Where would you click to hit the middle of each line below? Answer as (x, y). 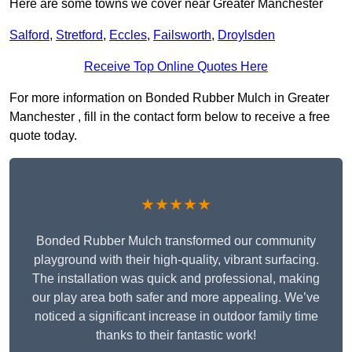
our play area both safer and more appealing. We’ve (176, 298)
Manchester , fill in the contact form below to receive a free (170, 117)
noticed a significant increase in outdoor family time (176, 317)
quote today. (43, 136)
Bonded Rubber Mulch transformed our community (176, 241)
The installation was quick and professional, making (176, 279)
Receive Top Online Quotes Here (176, 67)
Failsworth (182, 35)
